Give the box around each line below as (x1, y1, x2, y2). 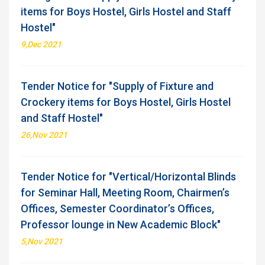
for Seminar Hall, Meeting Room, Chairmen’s (21, 186, 230, 199)
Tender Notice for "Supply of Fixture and (21, 80, 214, 92)
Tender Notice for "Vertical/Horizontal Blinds (21, 170, 236, 183)
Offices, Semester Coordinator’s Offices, (21, 202, 214, 215)
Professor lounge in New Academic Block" (21, 218, 221, 231)
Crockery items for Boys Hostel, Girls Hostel (21, 96, 231, 108)
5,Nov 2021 (21, 237, 63, 246)
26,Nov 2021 (21, 130, 67, 140)
